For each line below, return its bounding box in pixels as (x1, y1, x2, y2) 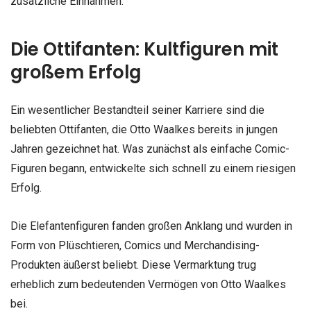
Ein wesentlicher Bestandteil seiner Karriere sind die (10, 103, 264, 117)
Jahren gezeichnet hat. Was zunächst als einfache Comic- (10, 142, 289, 155)
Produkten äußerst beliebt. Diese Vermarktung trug (10, 258, 256, 272)
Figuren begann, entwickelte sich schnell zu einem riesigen (10, 161, 296, 175)
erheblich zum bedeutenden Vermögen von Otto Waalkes (10, 278, 286, 292)
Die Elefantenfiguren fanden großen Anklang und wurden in (10, 219, 292, 233)
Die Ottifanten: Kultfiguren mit (10, 36, 278, 62)
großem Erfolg (10, 59, 141, 85)
